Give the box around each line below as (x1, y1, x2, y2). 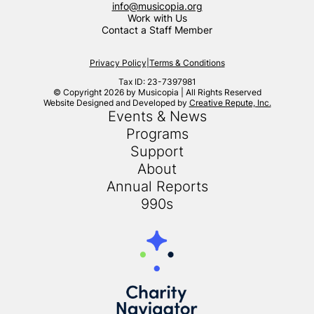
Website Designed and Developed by (43, 97, 189, 109)
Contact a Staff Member (102, 24, 212, 36)
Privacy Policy (89, 57, 146, 69)
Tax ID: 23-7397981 (118, 76, 196, 88)
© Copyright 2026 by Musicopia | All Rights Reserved (53, 87, 261, 98)
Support (130, 143, 184, 161)
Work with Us (127, 12, 187, 25)
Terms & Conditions (149, 57, 225, 69)
